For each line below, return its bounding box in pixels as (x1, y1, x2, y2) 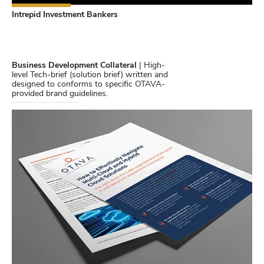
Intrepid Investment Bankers (12, 11, 118, 20)
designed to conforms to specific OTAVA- (12, 80, 165, 90)
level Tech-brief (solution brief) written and (12, 71, 168, 80)
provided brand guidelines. (12, 90, 108, 99)
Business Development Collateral (12, 61, 137, 71)
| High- (137, 61, 165, 71)
